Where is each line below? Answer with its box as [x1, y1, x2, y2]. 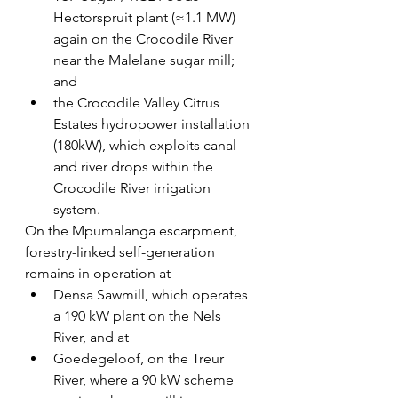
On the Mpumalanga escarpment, [25, 222, 241, 240]
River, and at [53, 329, 132, 346]
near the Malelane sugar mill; [53, 52, 238, 69]
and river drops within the [53, 158, 217, 176]
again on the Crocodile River [53, 30, 236, 48]
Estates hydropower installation [53, 115, 253, 133]
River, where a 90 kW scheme [53, 371, 237, 389]
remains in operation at [25, 265, 171, 283]
